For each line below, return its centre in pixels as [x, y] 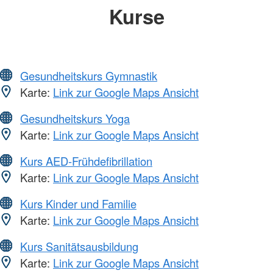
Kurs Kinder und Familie [78, 203]
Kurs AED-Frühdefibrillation [86, 161]
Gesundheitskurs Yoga [75, 118]
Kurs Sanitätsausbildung [79, 246]
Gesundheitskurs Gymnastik [89, 75]
